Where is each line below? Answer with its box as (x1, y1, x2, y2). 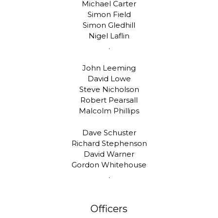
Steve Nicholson (79, 85, 139, 94)
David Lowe (87, 74, 131, 84)
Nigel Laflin (89, 31, 129, 40)
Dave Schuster (82, 127, 136, 137)
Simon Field (87, 9, 131, 19)
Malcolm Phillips (79, 106, 139, 116)
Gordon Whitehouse (72, 160, 146, 169)
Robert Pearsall (80, 95, 138, 105)
